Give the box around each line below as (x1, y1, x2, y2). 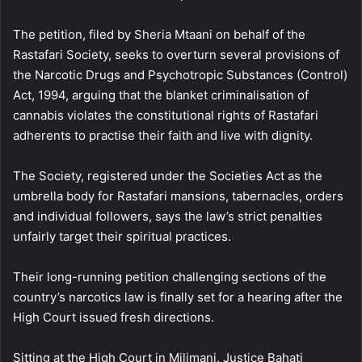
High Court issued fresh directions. (13, 309, 214, 325)
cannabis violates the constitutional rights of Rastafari (13, 107, 318, 123)
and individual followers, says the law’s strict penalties (13, 208, 322, 224)
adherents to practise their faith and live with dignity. (13, 127, 313, 143)
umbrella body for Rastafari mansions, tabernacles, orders (13, 187, 343, 204)
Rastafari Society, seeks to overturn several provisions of (13, 46, 339, 62)
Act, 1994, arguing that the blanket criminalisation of (13, 86, 309, 103)
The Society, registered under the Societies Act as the (13, 167, 322, 183)
